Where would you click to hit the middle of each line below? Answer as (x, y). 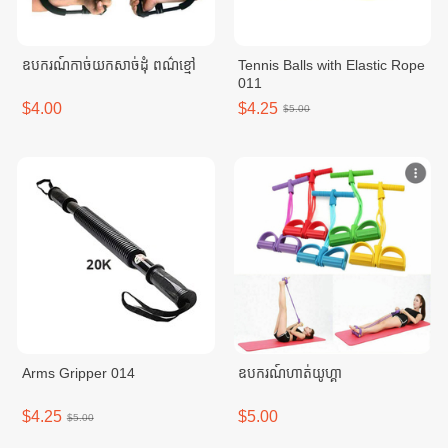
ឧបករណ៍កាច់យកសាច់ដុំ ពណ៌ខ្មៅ (108, 64)
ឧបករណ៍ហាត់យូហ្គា (290, 373)
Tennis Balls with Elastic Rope (332, 64)
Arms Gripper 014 (78, 373)
